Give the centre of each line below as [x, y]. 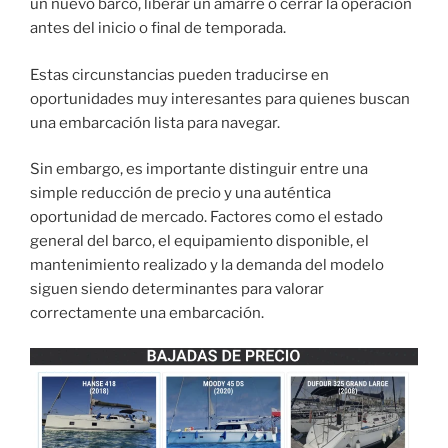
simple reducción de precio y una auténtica [180, 193]
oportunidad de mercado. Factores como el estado [206, 217]
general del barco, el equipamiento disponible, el [199, 241]
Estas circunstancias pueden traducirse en [179, 74]
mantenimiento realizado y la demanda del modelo [207, 265]
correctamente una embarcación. [147, 313]
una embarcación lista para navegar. [155, 122]
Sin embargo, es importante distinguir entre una [199, 169]
